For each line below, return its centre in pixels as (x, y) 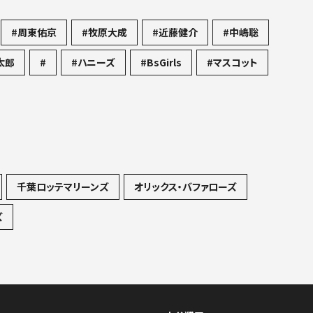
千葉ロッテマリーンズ (63, 187)
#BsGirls (161, 63)
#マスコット (232, 63)
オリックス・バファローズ (185, 187)
